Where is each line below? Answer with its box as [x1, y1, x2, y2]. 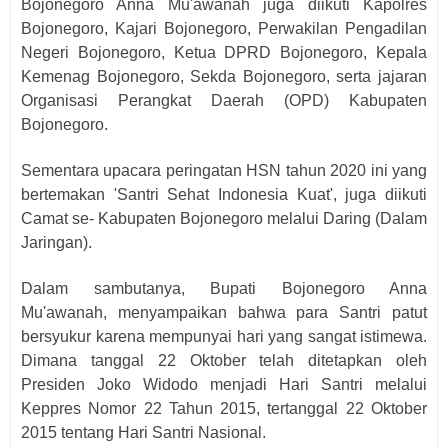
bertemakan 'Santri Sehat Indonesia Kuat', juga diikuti [21, 186, 427, 203]
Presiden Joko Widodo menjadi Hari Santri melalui [21, 376, 427, 393]
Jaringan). [21, 234, 92, 251]
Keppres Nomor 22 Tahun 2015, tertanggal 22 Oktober [21, 400, 427, 417]
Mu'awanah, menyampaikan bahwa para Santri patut [21, 304, 427, 321]
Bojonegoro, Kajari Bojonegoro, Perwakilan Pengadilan [21, 20, 427, 37]
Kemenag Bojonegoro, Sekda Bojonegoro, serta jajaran [21, 68, 427, 85]
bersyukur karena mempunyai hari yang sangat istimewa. [21, 328, 427, 345]
